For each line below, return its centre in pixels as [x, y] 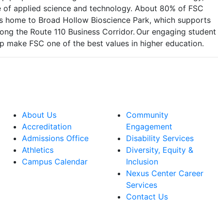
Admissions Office [55, 138]
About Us [39, 115]
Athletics [38, 150]
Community [147, 115]
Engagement [149, 126]
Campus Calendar [55, 161]
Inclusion [142, 161]
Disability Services [160, 138]
